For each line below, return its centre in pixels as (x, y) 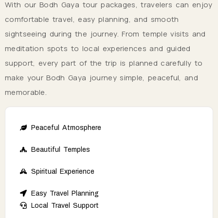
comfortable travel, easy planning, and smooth (92, 19)
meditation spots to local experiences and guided (98, 48)
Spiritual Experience (63, 171)
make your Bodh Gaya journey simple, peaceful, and (102, 77)
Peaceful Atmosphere (66, 127)
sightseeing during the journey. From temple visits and (105, 34)
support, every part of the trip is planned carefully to (104, 63)
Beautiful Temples (60, 149)
